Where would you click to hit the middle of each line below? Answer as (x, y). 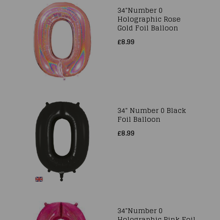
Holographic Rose (149, 19)
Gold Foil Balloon (148, 28)
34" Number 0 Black (152, 110)
